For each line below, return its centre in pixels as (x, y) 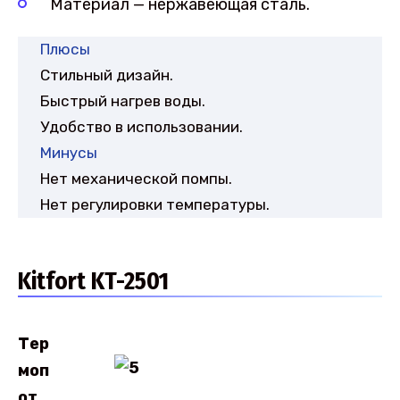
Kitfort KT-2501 (93, 281)
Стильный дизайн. (107, 75)
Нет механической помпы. (136, 178)
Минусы (69, 152)
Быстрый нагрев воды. (123, 100)
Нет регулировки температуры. (155, 204)
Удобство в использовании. (142, 126)
